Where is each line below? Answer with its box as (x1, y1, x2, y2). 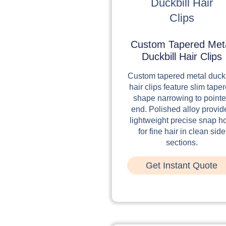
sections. (165, 138, 198, 147)
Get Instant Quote (146, 160, 218, 171)
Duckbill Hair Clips (141, 50, 222, 62)
